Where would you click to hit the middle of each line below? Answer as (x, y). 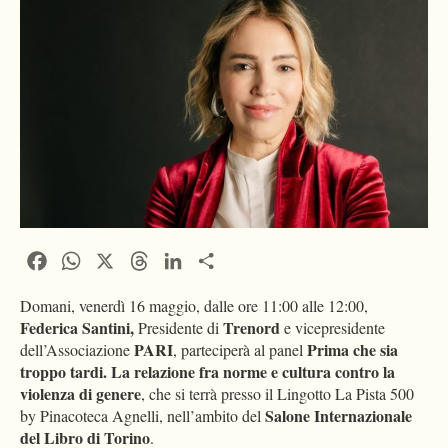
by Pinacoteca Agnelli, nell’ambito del (142, 416)
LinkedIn (216, 259)
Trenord (253, 328)
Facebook (81, 259)
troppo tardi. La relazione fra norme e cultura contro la (207, 372)
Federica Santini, (77, 328)
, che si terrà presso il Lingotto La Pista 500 (277, 394)
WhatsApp (119, 259)
